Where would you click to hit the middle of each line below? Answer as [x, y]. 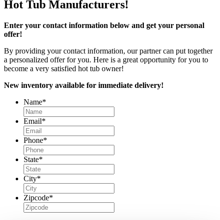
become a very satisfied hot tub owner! [64, 68]
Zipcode [36, 197]
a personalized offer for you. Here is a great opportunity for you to [106, 59]
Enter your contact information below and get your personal [104, 25]
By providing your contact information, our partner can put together [108, 51]
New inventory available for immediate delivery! [84, 85]
